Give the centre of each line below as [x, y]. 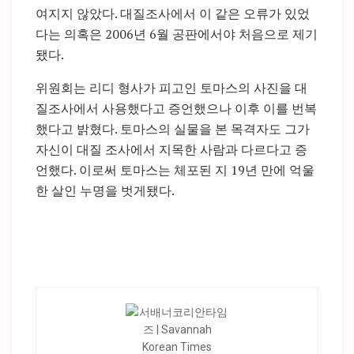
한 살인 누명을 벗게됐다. [105, 190]
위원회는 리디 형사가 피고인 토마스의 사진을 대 [171, 87]
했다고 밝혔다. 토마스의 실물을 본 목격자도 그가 [173, 128]
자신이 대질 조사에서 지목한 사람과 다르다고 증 [171, 149]
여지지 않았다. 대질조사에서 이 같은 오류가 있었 [173, 13]
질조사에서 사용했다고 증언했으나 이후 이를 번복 [176, 108]
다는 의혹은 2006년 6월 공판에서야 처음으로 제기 [177, 34]
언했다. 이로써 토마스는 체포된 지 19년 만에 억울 [175, 169]
